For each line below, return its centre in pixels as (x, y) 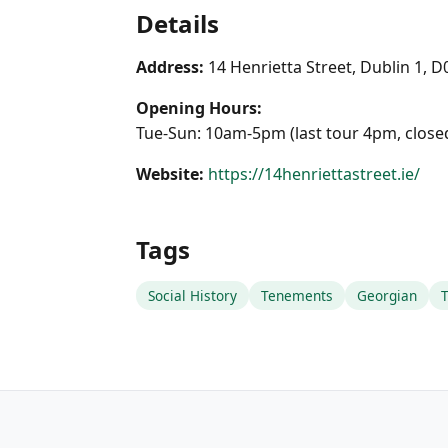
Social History (192, 295)
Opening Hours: (199, 108)
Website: (170, 174)
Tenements (297, 295)
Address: (170, 67)
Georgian (387, 295)
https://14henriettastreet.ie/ (314, 174)
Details (177, 23)
